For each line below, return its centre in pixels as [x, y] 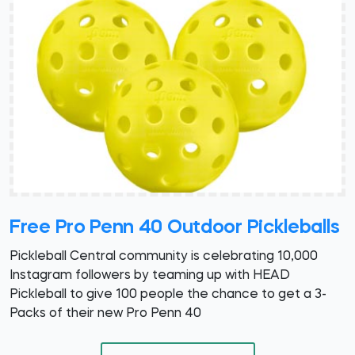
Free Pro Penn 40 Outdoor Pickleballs [175, 228]
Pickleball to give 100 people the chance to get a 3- [168, 294]
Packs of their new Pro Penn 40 [105, 313]
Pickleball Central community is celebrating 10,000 [164, 256]
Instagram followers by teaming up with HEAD [150, 275]
